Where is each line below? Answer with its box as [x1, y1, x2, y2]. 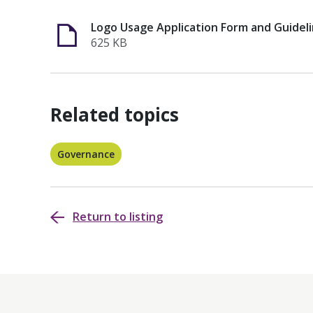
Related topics [50, 102, 179, 127]
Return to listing [73, 209, 163, 224]
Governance [57, 147, 115, 161]
